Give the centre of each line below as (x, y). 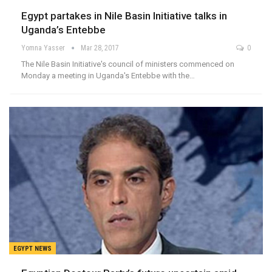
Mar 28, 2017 (100, 48)
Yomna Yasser (44, 48)
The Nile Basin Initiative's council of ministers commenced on (128, 64)
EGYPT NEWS (32, 248)
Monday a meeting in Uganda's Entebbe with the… (108, 76)
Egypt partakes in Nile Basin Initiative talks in (124, 16)
